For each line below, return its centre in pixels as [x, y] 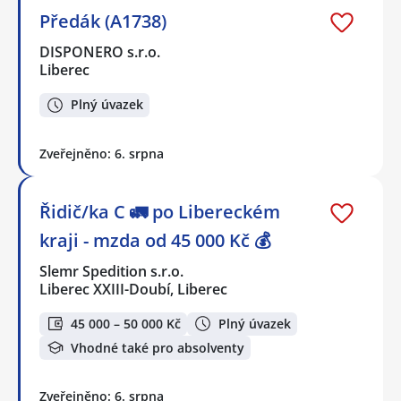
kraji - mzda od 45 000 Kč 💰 [155, 240]
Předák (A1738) [103, 21]
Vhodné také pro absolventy [158, 347]
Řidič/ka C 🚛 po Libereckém [160, 211]
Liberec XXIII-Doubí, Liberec [133, 289]
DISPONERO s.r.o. [101, 52]
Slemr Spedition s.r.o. [112, 271]
